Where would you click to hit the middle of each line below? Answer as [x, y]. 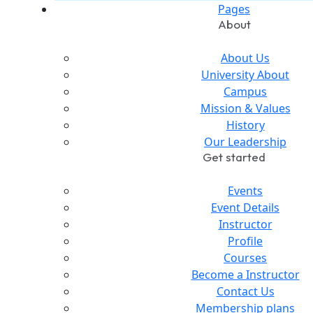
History [245, 125]
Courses [245, 257]
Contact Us [245, 291]
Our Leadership [245, 141]
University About [245, 74]
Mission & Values [245, 108]
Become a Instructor [245, 274]
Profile [245, 241]
